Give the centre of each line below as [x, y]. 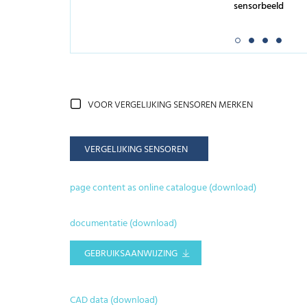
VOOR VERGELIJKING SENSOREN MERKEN [170, 106]
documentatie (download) [123, 224]
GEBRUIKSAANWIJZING [131, 254]
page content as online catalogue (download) [163, 188]
